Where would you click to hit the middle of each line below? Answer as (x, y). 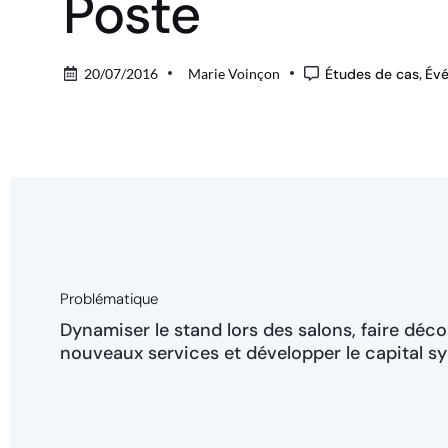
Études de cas (372, 73)
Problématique (109, 298)
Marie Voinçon (234, 73)
